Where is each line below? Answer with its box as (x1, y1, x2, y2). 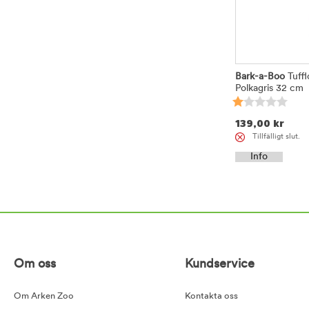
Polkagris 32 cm (235, 83, 303, 94)
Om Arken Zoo (14, 292, 74, 301)
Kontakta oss (185, 292, 239, 301)
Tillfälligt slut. (252, 132, 300, 141)
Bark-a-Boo (235, 72, 285, 83)
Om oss (14, 258, 56, 272)
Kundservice (185, 258, 255, 272)
